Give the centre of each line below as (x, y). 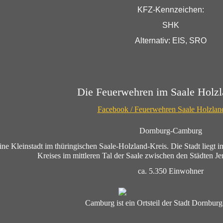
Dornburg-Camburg (171, 130)
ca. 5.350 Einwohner (171, 171)
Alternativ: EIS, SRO (171, 40)
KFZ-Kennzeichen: (171, 9)
